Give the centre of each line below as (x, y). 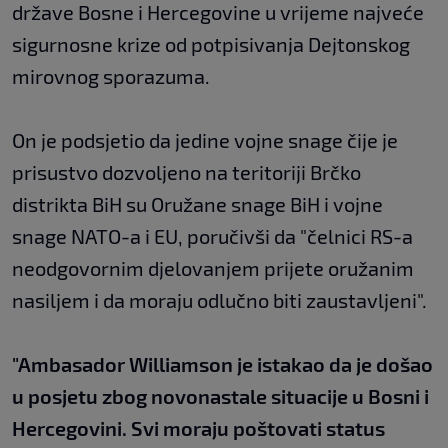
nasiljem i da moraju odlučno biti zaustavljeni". (219, 299)
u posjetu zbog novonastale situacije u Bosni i (220, 395)
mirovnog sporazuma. (111, 75)
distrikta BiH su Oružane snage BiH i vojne (197, 203)
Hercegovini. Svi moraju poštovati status (198, 427)
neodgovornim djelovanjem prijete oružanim (213, 267)
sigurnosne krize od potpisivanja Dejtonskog (211, 43)
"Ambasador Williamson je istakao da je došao (222, 363)
